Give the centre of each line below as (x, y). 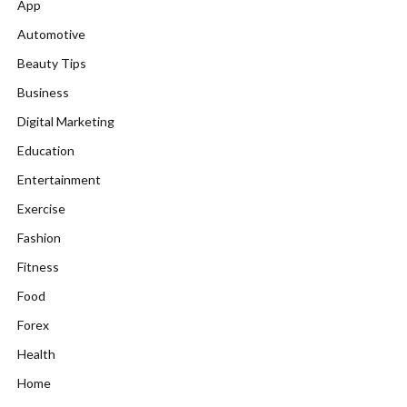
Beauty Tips (52, 63)
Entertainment (59, 179)
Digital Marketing (66, 121)
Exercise (41, 208)
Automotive (51, 34)
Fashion (39, 238)
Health (36, 354)
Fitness (38, 267)
